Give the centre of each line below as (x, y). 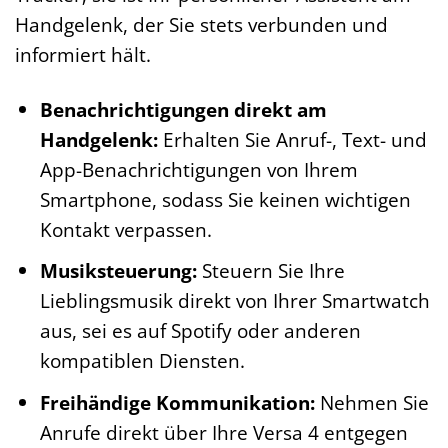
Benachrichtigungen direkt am (183, 109)
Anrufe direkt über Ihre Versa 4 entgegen (223, 432)
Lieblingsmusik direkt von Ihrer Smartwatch (234, 301)
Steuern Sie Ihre (270, 271)
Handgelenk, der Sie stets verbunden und (201, 25)
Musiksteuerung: (118, 271)
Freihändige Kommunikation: (177, 402)
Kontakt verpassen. (125, 229)
